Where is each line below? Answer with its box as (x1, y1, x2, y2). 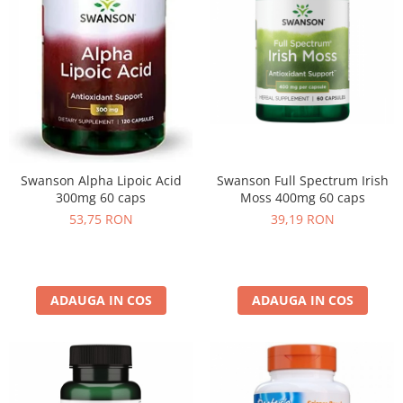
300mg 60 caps (56, 188, 146, 206)
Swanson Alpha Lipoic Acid (20, 171, 182, 189)
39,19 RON (270, 210, 335, 228)
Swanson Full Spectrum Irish (216, 171, 389, 189)
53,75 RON (68, 210, 133, 228)
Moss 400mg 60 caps (239, 188, 365, 206)
